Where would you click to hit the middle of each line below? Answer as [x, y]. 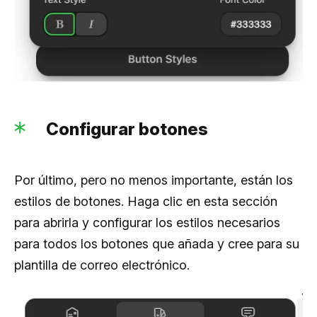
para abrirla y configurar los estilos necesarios [147, 222]
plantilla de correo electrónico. [102, 265]
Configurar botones [127, 129]
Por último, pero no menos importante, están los [154, 180]
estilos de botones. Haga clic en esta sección [146, 201]
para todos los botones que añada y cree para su [157, 243]
